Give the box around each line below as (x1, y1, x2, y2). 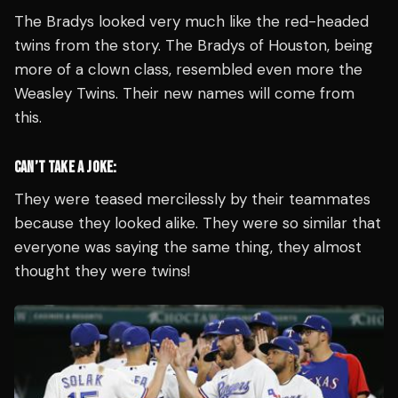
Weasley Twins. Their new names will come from (14, 84, 354, 104)
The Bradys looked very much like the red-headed (14, 12, 369, 32)
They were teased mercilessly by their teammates (14, 189, 370, 210)
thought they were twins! (14, 261, 190, 282)
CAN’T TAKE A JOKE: (14, 158, 117, 178)
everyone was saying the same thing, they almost (14, 237, 362, 258)
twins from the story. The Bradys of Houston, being (14, 36, 373, 56)
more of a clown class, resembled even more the (14, 60, 362, 80)
